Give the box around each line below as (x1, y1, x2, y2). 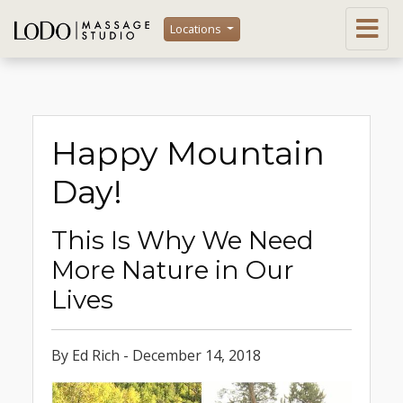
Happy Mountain (51, 133, 325, 173)
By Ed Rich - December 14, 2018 (51, 345, 261, 365)
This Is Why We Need (51, 225, 314, 255)
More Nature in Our (51, 255, 294, 285)
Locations (170, 20, 224, 37)
